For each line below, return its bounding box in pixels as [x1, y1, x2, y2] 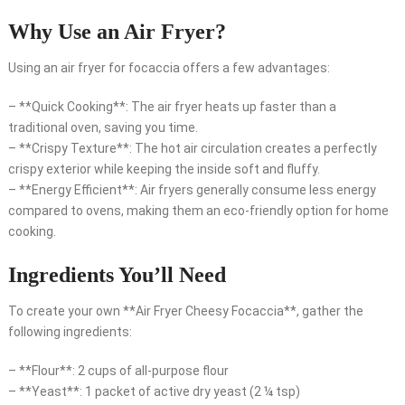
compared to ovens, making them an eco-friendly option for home [7, 203, 389, 219]
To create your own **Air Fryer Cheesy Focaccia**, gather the [7, 304, 363, 319]
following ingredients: [7, 325, 132, 340]
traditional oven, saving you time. [7, 120, 198, 136]
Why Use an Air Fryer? [7, 20, 226, 44]
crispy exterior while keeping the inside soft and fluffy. [7, 162, 320, 177]
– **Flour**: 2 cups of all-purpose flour [7, 363, 229, 379]
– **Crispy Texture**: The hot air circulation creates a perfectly [7, 141, 377, 156]
